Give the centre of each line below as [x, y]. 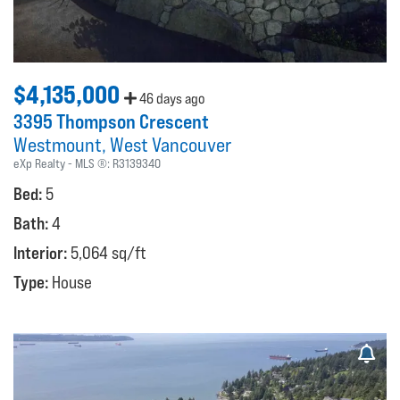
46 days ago [171, 99]
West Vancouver [171, 145]
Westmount [58, 145]
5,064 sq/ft [108, 253]
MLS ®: [94, 164]
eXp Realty [39, 164]
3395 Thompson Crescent [111, 122]
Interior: [42, 253]
